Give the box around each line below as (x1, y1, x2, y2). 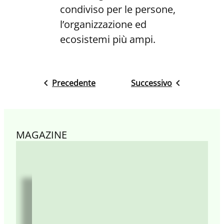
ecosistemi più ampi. (60, 32, 155, 46)
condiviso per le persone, (60, 2, 175, 16)
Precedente (52, 77, 95, 89)
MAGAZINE (16, 128, 67, 142)
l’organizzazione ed (60, 17, 146, 31)
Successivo (131, 77, 172, 89)
